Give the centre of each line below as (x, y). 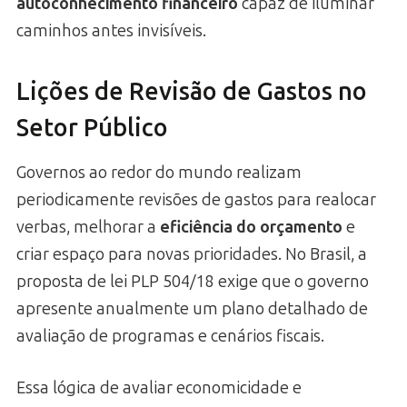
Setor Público (92, 129)
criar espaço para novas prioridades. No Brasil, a (192, 254)
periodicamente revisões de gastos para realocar (196, 199)
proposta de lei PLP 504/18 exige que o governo (193, 281)
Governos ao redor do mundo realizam (159, 172)
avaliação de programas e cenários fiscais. (170, 336)
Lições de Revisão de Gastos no (192, 92)
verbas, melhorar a (88, 227)
